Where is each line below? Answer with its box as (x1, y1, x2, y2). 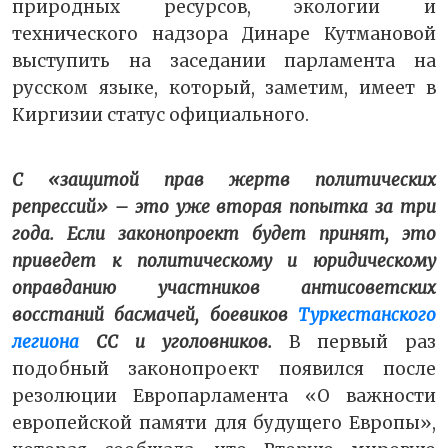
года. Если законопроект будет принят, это (12, 222, 436, 245)
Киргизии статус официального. (12, 103, 309, 126)
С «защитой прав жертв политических (12, 168, 436, 191)
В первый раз (272, 330, 436, 353)
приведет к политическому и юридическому (12, 249, 436, 272)
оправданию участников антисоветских (12, 276, 436, 299)
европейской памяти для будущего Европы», (12, 411, 436, 434)
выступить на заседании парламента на (12, 49, 436, 72)
